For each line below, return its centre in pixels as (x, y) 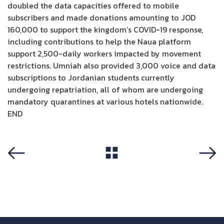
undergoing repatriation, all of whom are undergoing (105, 89)
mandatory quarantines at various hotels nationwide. (105, 101)
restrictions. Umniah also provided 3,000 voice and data (111, 65)
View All (112, 169)
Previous (20, 169)
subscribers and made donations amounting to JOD (101, 17)
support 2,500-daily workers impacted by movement (104, 53)
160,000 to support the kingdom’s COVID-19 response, (105, 29)
